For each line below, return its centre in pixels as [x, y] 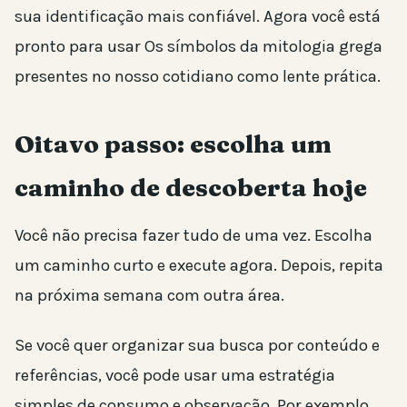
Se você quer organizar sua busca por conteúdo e [197, 346]
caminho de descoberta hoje [191, 188]
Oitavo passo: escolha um [173, 144]
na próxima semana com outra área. [149, 296]
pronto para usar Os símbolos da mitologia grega [199, 47]
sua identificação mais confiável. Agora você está [198, 17]
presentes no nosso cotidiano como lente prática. [198, 77]
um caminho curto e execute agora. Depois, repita [199, 266]
